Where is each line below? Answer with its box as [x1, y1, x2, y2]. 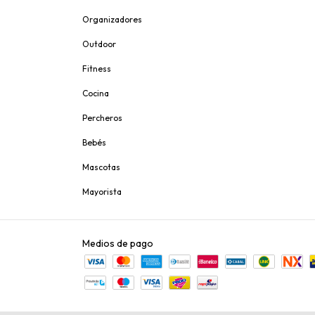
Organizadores [82, 14, 142, 25]
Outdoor [82, 39, 116, 50]
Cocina [82, 88, 109, 99]
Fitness [82, 63, 111, 75]
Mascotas [82, 162, 120, 173]
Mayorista [82, 186, 122, 198]
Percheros [82, 112, 122, 124]
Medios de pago [82, 237, 153, 250]
